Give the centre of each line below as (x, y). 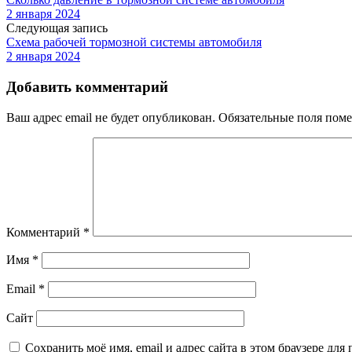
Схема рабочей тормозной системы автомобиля (134, 42)
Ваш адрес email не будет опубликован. (111, 117)
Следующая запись (57, 28)
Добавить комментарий (87, 87)
